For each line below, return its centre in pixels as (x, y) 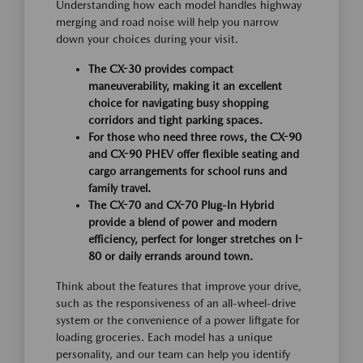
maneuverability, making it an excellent (185, 86)
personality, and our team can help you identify (173, 354)
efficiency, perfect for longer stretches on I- (196, 239)
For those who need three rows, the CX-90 (195, 137)
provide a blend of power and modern (183, 222)
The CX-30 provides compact (161, 69)
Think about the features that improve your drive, (179, 286)
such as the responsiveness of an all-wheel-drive (176, 303)
